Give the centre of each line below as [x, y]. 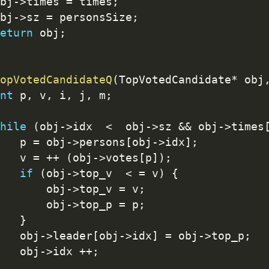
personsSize [92, 17]
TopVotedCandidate [175, 80]
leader [72, 236]
